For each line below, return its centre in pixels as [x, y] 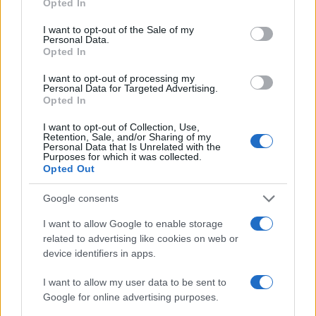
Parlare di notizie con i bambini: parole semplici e [143, 115]
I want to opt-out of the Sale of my [119, 29]
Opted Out [69, 168]
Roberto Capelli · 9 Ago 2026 [68, 145]
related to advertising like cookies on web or [141, 238]
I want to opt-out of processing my [119, 78]
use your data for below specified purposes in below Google [154, 10]
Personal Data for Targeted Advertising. [130, 88]
